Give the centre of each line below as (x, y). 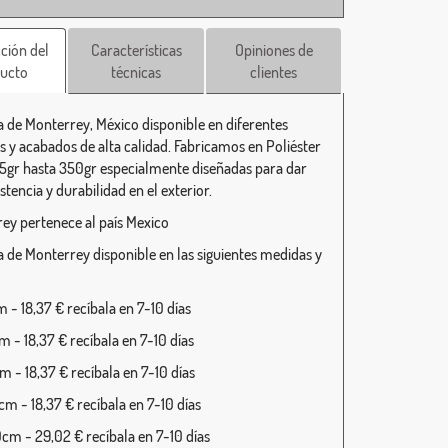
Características (136, 50)
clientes (274, 72)
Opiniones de (273, 50)
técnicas (136, 72)
